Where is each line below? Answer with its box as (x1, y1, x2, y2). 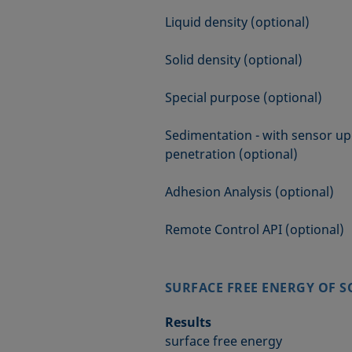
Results (164, 313, 211, 331)
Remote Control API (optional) (164, 221, 344, 238)
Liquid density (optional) (164, 13, 310, 31)
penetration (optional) (164, 145, 298, 163)
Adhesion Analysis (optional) (164, 183, 334, 200)
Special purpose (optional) (164, 89, 322, 106)
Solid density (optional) (164, 51, 302, 68)
